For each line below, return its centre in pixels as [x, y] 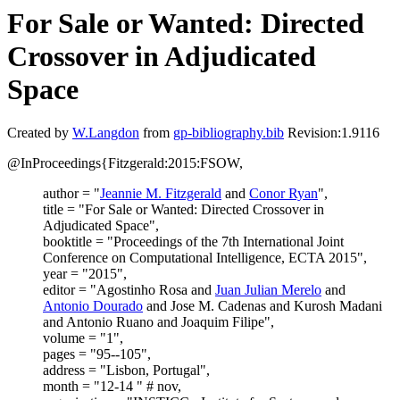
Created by [40, 133]
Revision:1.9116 [332, 133]
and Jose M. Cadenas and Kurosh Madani [262, 306]
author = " [71, 194]
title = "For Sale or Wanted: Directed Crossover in [183, 210]
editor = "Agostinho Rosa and [129, 290]
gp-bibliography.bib [229, 133]
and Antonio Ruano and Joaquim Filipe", [158, 322]
